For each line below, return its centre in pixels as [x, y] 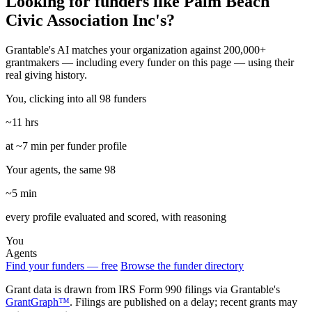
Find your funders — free [62, 266]
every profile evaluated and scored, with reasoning [116, 217]
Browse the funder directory [182, 266]
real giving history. [46, 75]
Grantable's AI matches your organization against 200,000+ [136, 50]
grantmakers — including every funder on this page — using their [150, 63]
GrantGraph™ [38, 302]
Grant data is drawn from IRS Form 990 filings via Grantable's [143, 290]
